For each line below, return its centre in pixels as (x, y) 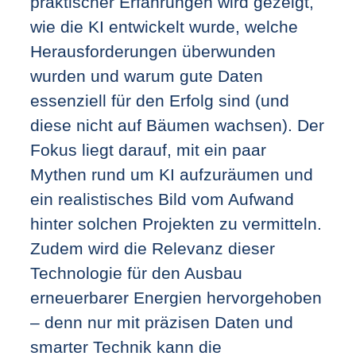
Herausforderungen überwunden (153, 51)
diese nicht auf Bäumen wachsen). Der (177, 125)
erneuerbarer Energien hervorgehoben (176, 297)
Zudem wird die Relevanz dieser (152, 248)
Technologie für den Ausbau (136, 273)
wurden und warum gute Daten (146, 75)
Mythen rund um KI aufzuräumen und (171, 174)
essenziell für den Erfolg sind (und (159, 100)
